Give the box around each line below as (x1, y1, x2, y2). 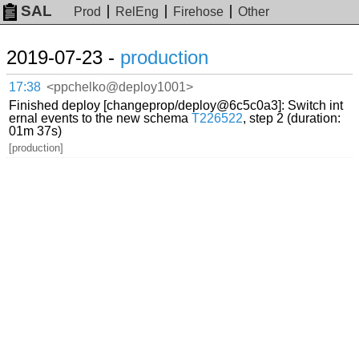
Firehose (173, 5, 224, 19)
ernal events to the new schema (9, 111, 192, 125)
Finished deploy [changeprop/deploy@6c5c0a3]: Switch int (9, 98, 344, 112)
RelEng (115, 5, 159, 19)
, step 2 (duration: (243, 111, 341, 125)
